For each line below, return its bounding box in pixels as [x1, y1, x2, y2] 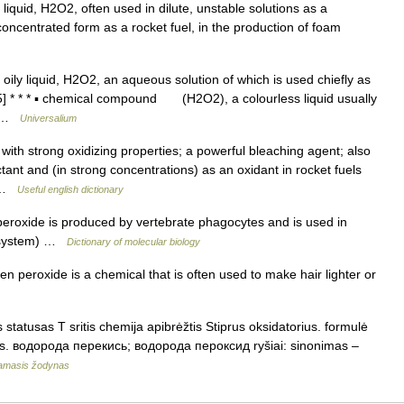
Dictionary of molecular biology [67, 236, 200, 247]
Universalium [20, 113, 77, 124]
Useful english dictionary [17, 184, 124, 195]
